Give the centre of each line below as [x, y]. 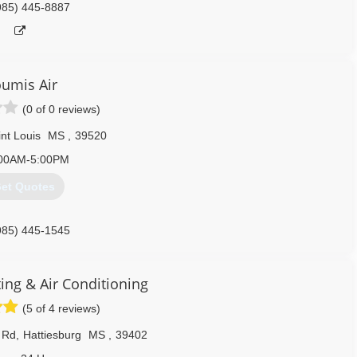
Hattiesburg [52, 335]
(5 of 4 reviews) [61, 308]
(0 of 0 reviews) [61, 109]
